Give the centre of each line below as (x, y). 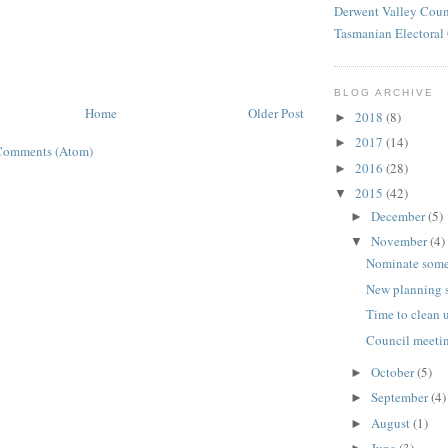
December (399, 215)
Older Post (276, 113)
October (393, 371)
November (400, 241)
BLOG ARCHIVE (384, 93)
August (391, 422)
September (400, 397)
